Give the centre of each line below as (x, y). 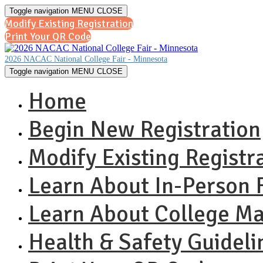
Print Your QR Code (48, 36)
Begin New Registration (144, 129)
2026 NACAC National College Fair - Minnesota (86, 59)
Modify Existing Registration (69, 23)
